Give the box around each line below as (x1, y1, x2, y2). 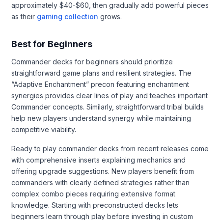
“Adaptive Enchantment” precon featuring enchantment (11, 80, 189, 88)
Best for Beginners (11, 38, 92, 49)
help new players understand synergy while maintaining (11, 113, 191, 122)
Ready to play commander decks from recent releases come (11, 144, 209, 153)
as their (11, 12, 37, 21)
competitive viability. (11, 125, 76, 134)
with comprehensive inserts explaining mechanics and (11, 155, 186, 164)
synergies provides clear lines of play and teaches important (11, 91, 208, 100)
